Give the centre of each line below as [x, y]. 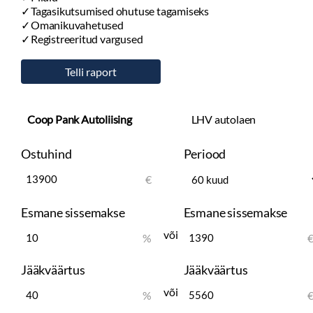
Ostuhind [46, 154]
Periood [205, 154]
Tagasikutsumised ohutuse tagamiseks [120, 11]
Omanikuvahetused [77, 25]
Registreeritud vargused [87, 39]
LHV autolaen [224, 119]
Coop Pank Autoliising [80, 119]
